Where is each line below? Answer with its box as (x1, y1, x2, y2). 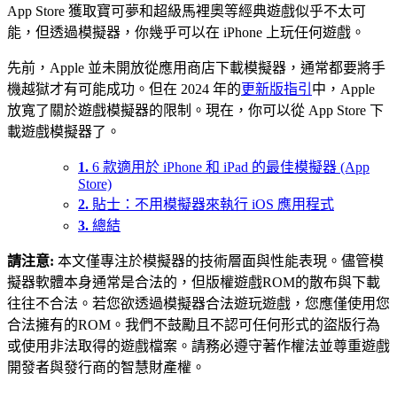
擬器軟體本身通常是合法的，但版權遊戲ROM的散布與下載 (7, 274, 380, 290)
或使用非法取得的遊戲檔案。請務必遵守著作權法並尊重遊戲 (7, 338, 390, 354)
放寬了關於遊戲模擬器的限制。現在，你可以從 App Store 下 (7, 102, 384, 118)
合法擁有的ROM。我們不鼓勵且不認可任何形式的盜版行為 (7, 316, 380, 332)
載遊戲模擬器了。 (7, 123, 121, 139)
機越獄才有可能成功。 (7, 81, 149, 97)
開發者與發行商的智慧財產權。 (7, 359, 206, 375)
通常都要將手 (300, 59, 385, 75)
